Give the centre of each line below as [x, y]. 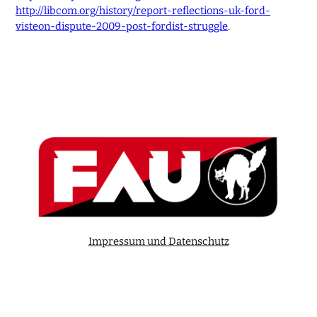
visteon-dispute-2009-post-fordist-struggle [122, 26]
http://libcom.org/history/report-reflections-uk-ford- [143, 10]
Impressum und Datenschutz [158, 242]
